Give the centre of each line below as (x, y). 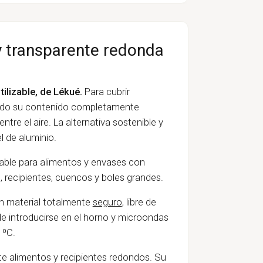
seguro (107, 202)
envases (107, 162)
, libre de (139, 202)
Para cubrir (106, 91)
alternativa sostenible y (114, 122)
